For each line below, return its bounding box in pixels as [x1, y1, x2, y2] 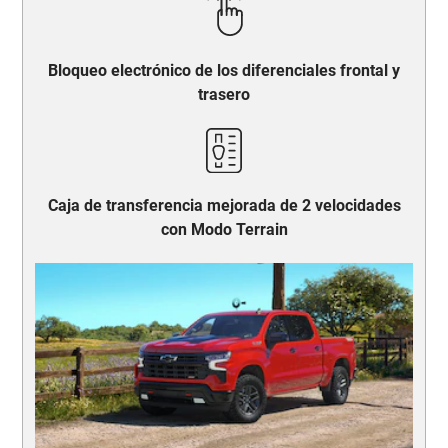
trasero [198, 84, 250, 104]
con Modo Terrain [160, 220, 288, 239]
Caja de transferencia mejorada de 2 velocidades [47, 196, 401, 215]
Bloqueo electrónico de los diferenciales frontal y [48, 60, 400, 80]
